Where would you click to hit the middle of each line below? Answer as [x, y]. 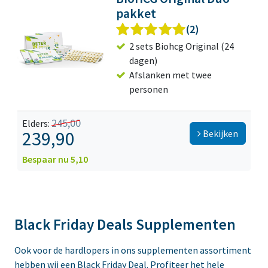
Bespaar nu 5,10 [55, 159]
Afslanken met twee [171, 75]
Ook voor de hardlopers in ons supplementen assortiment [133, 250]
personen [149, 89]
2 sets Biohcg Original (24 [182, 46]
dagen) [144, 61]
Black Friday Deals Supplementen [127, 225]
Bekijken [220, 134]
